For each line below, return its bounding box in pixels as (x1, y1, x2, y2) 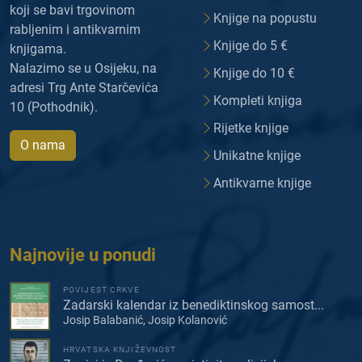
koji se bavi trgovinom (10, 2, 135, 18)
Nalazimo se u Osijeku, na (10, 60, 157, 76)
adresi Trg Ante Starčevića (10, 79, 158, 95)
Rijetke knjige (213, 120, 288, 136)
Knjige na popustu (213, 10, 317, 26)
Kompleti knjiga (213, 92, 302, 108)
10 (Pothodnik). (10, 99, 98, 115)
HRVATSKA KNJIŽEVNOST (63, 345, 177, 355)
